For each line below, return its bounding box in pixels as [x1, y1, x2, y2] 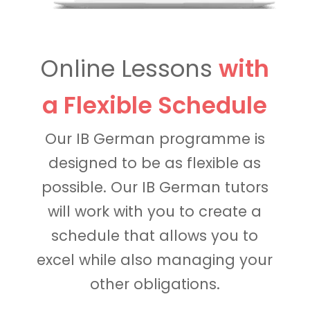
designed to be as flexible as [48, 153, 262, 174]
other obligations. [89, 274, 220, 295]
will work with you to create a [48, 201, 262, 222]
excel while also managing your [37, 250, 273, 271]
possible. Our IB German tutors [41, 177, 268, 198]
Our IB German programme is [44, 129, 265, 149]
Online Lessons [40, 53, 219, 86]
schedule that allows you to [51, 226, 259, 246]
